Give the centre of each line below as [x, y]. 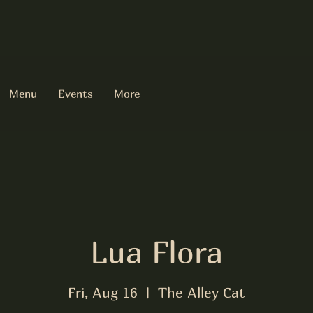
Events [75, 94]
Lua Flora [156, 252]
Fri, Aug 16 [103, 292]
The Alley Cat [202, 292]
